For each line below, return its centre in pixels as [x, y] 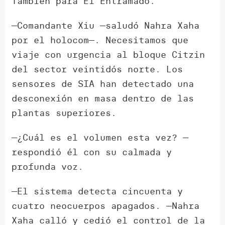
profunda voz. [48, 167]
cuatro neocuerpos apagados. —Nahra [106, 206]
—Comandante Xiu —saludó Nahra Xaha [106, 26]
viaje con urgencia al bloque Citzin [108, 55]
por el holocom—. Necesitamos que [100, 40]
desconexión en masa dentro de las [103, 98]
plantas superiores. [64, 113]
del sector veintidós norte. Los [97, 69]
